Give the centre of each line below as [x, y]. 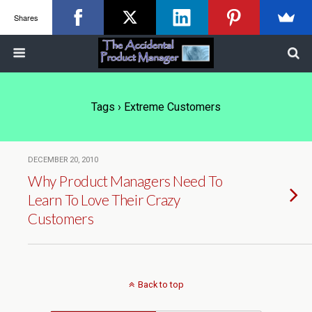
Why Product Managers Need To [125, 181]
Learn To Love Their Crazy [104, 200]
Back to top [161, 284]
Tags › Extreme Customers [156, 107]
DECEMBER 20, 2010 [63, 160]
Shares [26, 17]
